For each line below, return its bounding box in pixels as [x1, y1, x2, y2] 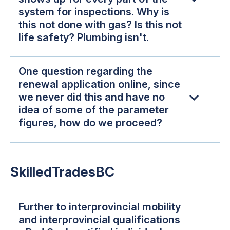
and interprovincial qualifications [18, 213, 180, 226]
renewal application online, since [18, 78, 180, 91]
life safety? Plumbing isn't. [18, 31, 149, 44]
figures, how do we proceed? [18, 117, 162, 129]
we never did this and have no [18, 91, 165, 104]
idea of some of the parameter [18, 104, 169, 117]
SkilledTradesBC [10, 163, 114, 180]
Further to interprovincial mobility [18, 200, 181, 213]
